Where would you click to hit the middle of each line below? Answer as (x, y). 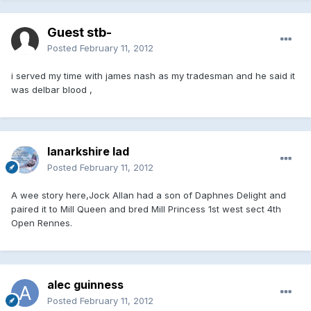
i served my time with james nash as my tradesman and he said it (153, 75)
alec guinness (85, 284)
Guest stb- (79, 32)
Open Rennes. (42, 222)
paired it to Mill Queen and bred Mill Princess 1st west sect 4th (146, 209)
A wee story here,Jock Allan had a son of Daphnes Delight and (149, 195)
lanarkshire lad (88, 151)
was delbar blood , (52, 89)
